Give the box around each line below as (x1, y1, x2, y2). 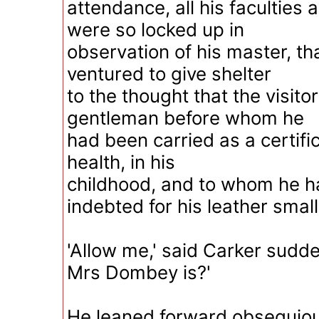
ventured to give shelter (67, 63, 271, 85)
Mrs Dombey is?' (67, 261, 211, 283)
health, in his (67, 151, 175, 173)
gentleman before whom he (67, 107, 304, 129)
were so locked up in (67, 19, 244, 41)
